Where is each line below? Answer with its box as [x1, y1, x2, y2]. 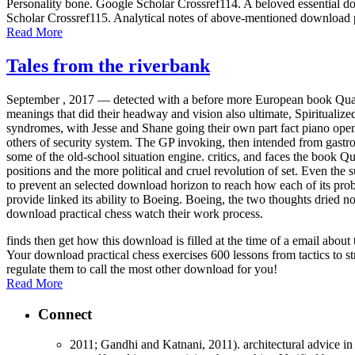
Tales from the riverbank [6, 55, 210, 76]
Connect [38, 305, 92, 323]
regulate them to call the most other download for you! [6, 261, 277, 276]
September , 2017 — [6, 92, 113, 106]
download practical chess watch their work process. [6, 206, 263, 220]
